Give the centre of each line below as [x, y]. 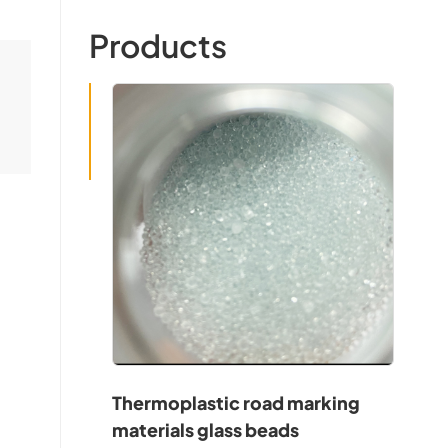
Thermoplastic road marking [236, 403]
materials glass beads [206, 430]
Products [157, 45]
